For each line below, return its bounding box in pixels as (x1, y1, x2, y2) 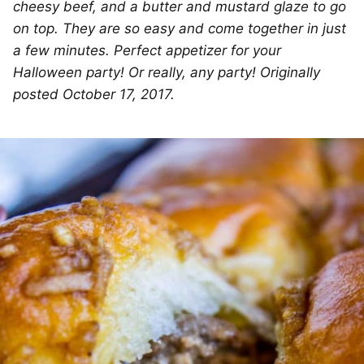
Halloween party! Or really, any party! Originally (13, 64, 320, 81)
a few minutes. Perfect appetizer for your (13, 42, 281, 59)
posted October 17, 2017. (13, 86, 175, 103)
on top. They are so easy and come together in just (13, 20, 346, 37)
